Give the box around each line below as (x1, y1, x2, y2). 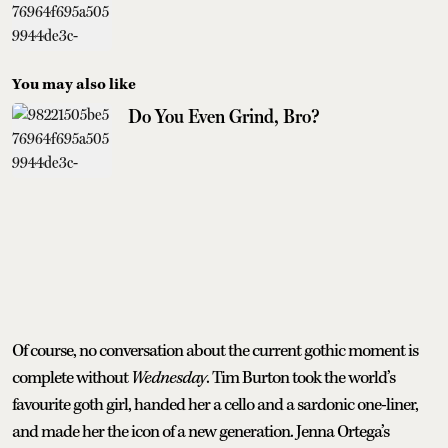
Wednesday (131, 366, 206, 389)
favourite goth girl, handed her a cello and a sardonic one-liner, (12, 393, 418, 416)
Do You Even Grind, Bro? (128, 103, 320, 128)
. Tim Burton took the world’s (206, 366, 395, 389)
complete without (12, 366, 131, 389)
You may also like (12, 74, 136, 94)
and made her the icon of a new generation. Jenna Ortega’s (12, 420, 389, 443)
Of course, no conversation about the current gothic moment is (12, 339, 418, 362)
